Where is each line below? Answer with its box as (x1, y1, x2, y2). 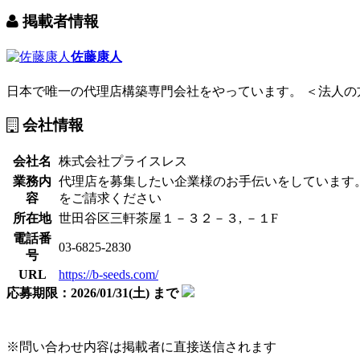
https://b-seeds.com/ (59, 268, 158, 282)
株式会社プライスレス (59, 154, 187, 169)
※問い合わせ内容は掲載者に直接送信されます (6, 340, 276, 354)
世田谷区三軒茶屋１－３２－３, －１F (59, 211, 278, 226)
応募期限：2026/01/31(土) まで (6, 286, 178, 301)
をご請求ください (59, 191, 162, 206)
